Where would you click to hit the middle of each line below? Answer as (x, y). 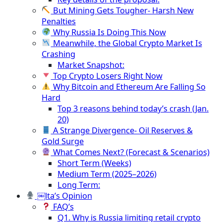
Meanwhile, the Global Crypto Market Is (126, 43)
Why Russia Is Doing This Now (108, 32)
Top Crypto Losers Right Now (107, 76)
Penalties (59, 21)
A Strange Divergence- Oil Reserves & (122, 130)
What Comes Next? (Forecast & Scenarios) (130, 152)
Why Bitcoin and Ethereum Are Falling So (128, 86)
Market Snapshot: (91, 65)
